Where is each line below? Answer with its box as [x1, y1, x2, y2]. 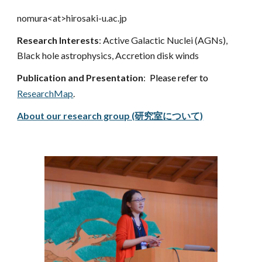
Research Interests [17, 35, 99, 46]
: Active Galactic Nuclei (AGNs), [99, 35, 228, 46]
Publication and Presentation [17, 72, 144, 83]
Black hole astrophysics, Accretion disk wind [17, 50, 195, 61]
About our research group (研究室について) [17, 110, 204, 121]
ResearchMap [17, 88, 74, 99]
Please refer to [150, 72, 209, 83]
